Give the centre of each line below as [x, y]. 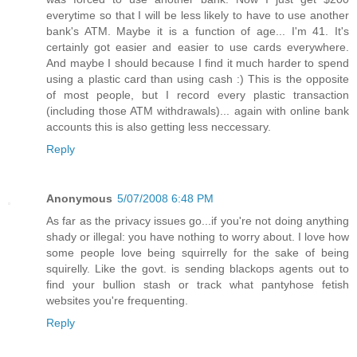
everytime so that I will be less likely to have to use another [198, 15]
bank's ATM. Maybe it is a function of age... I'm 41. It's [198, 31]
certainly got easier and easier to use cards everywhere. [198, 47]
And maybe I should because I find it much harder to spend [198, 63]
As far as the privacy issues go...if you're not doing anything [198, 220]
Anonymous [79, 198]
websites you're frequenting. [117, 300]
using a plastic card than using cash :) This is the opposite [198, 78]
